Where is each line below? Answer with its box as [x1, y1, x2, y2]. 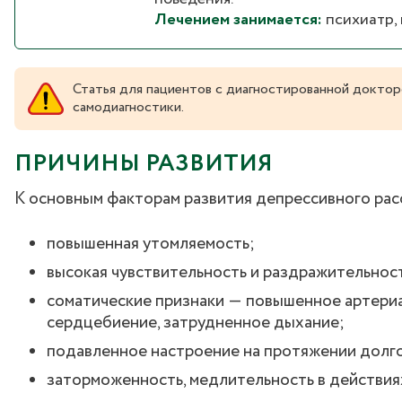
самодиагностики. [73, 97, 184, 118]
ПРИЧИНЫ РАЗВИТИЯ [14, 146, 273, 182]
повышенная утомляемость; [47, 232, 255, 258]
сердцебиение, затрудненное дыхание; [47, 310, 345, 336]
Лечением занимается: [154, 8, 322, 32]
